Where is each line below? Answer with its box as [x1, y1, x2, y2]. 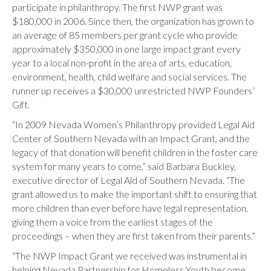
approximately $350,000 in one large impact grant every [12, 43, 241, 54]
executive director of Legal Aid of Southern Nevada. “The [12, 174, 245, 186]
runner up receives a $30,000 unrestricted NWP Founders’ [12, 85, 255, 96]
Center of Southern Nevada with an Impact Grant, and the [12, 132, 250, 144]
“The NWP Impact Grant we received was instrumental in [12, 250, 247, 261]
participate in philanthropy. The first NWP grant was [12, 1, 223, 13]
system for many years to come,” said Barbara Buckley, [12, 160, 236, 172]
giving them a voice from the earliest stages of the [12, 216, 213, 227]
